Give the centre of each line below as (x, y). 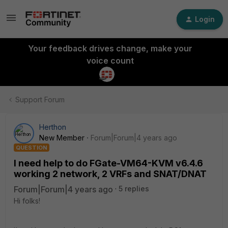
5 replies (134, 189)
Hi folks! (27, 201)
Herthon (53, 127)
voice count (110, 61)
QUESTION (32, 148)
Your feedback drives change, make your (110, 48)
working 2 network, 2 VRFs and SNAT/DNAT (110, 174)
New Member (62, 138)
